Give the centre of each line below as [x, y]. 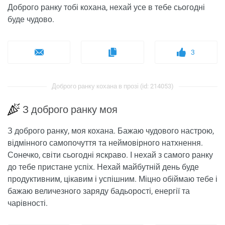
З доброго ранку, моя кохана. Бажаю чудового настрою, [111, 131]
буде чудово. [31, 20]
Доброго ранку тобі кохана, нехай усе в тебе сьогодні [106, 8]
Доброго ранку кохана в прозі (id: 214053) [113, 86]
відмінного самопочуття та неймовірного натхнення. [105, 143]
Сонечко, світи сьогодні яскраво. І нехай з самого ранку [110, 155]
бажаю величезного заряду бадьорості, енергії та [99, 191]
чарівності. [28, 203]
